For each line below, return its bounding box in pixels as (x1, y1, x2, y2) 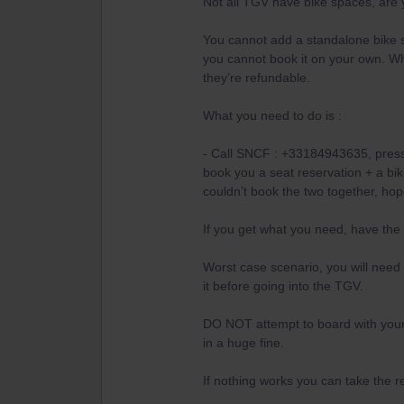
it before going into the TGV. (203, 279, 363, 293)
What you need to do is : (203, 108, 342, 123)
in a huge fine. (203, 335, 284, 350)
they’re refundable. (203, 70, 310, 85)
